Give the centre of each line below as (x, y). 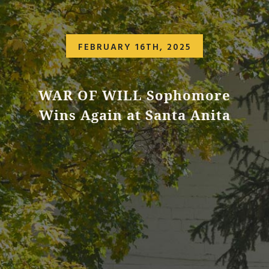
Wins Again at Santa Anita (134, 115)
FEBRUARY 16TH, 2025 (134, 47)
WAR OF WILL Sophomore (134, 95)
